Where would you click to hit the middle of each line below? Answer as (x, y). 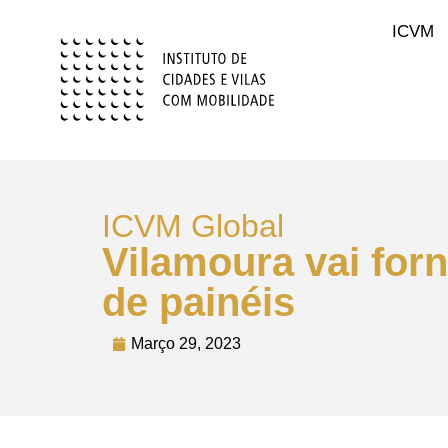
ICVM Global (193, 226)
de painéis (198, 302)
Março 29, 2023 (186, 343)
